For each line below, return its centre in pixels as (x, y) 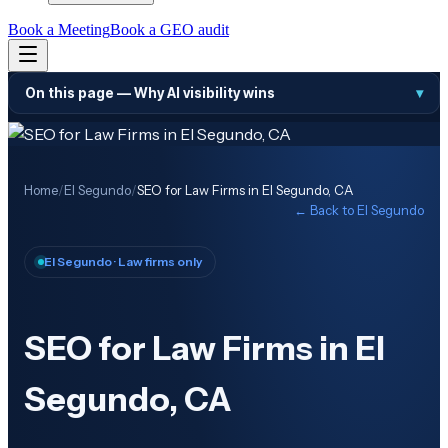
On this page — (79, 93)
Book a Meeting (59, 29)
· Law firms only (157, 261)
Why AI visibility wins (204, 93)
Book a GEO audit (169, 29)
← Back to (325, 210)
